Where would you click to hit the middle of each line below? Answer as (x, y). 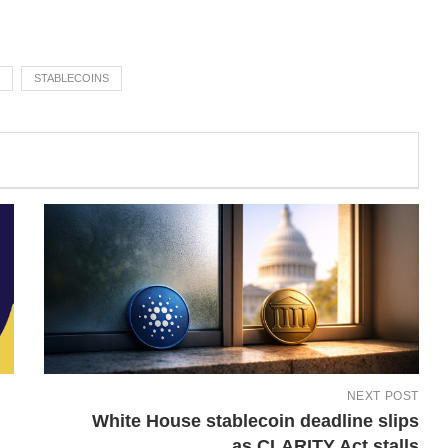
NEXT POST (382, 395)
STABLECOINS (71, 77)
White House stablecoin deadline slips (255, 420)
